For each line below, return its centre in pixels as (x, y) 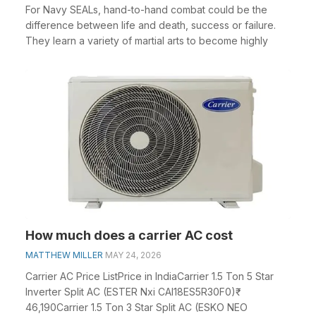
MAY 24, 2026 (133, 255)
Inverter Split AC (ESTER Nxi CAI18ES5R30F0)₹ (130, 292)
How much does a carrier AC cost (129, 235)
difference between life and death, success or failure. (151, 25)
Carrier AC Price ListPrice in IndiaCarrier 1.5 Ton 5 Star (150, 276)
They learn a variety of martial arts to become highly (147, 40)
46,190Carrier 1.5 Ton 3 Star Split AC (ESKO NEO (136, 307)
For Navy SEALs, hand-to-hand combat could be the (146, 9)
